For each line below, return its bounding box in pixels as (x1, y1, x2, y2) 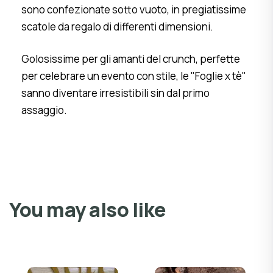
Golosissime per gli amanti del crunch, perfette (21, 52, 240, 66)
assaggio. (21, 103, 67, 118)
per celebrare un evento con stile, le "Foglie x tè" (21, 69, 246, 83)
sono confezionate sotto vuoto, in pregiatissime (21, 2, 246, 17)
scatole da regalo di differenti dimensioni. (21, 19, 213, 34)
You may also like (9, 196, 166, 224)
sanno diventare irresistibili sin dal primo (21, 86, 210, 101)
